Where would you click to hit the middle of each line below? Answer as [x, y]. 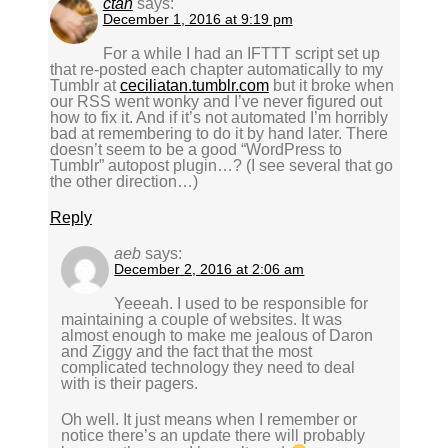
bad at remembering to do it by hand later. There [218, 134]
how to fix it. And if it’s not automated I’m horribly [218, 118]
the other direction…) [123, 182]
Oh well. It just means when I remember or [209, 420]
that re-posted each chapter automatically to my [216, 70]
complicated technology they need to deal [208, 368]
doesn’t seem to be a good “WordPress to [195, 150]
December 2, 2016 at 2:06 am [209, 269]
